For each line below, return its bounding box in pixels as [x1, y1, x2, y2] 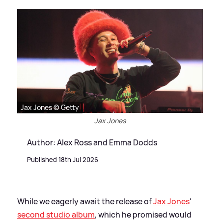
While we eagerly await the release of [17, 195, 153, 207]
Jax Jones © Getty [21, 102, 79, 112]
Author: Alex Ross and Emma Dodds [27, 137, 157, 148]
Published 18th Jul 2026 [27, 155, 98, 164]
